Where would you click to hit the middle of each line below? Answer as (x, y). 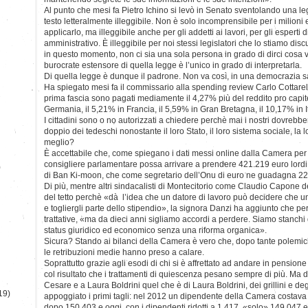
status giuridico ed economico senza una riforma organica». (155, 230)
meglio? (59, 142)
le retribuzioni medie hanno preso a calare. (124, 252)
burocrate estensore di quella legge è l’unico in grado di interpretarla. (173, 65)
